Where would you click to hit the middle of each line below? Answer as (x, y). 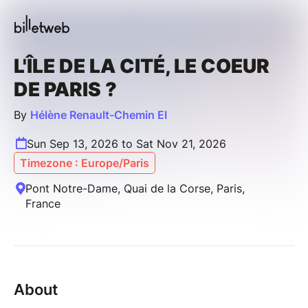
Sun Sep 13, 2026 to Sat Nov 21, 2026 (126, 143)
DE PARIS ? (65, 89)
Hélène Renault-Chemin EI (99, 114)
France (43, 203)
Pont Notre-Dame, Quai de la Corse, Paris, (135, 188)
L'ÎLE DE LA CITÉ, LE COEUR (142, 66)
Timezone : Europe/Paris (85, 163)
